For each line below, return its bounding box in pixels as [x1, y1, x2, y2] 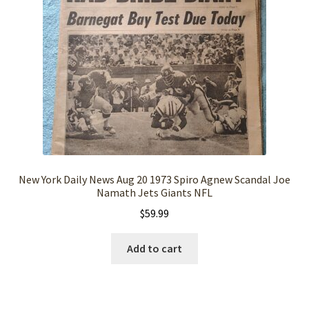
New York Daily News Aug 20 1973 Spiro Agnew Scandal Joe [19, 172, 290, 186]
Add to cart [127, 241, 182, 256]
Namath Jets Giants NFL [97, 185, 212, 199]
